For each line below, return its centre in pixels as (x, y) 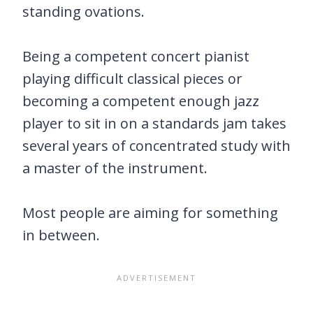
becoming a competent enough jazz (141, 101)
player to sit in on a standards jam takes (154, 124)
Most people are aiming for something (150, 213)
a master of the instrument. (115, 168)
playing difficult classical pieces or (132, 79)
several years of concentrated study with (156, 146)
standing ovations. (83, 12)
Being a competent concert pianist (136, 57)
